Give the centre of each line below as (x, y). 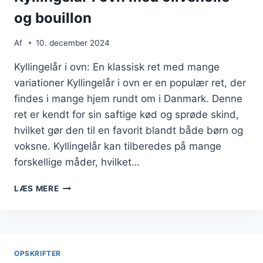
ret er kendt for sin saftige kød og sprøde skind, (127, 114)
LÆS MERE (37, 188)
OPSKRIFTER (38, 253)
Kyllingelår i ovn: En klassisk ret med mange (117, 67)
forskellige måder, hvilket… (77, 162)
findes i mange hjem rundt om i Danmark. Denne (128, 98)
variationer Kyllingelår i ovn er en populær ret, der (130, 82)
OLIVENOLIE (85, 235)
